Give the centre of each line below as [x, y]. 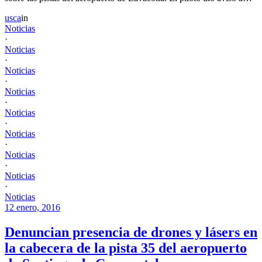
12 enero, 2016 [32, 208]
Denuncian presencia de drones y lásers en [131, 232]
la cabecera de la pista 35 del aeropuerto [126, 248]
